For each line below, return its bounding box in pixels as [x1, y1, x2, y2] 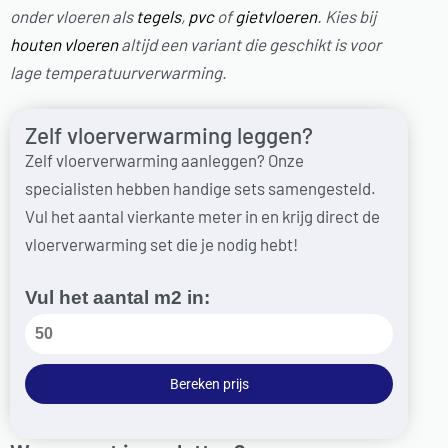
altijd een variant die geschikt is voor [118, 34, 381, 54]
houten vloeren [10, 34, 118, 54]
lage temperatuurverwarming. [10, 62, 227, 82]
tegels [136, 6, 181, 26]
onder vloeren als [10, 6, 136, 26]
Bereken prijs [169, 375, 249, 392]
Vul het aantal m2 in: [25, 286, 210, 308]
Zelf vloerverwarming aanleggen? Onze [25, 150, 304, 171]
